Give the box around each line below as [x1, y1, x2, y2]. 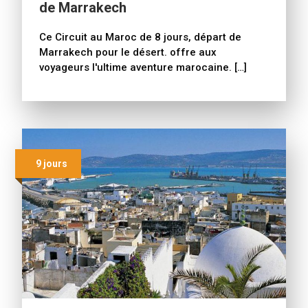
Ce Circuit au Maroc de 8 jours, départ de [39, 31, 241, 44]
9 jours [36, 158, 67, 170]
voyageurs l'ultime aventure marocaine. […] [39, 61, 247, 74]
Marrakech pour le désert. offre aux [39, 46, 217, 59]
